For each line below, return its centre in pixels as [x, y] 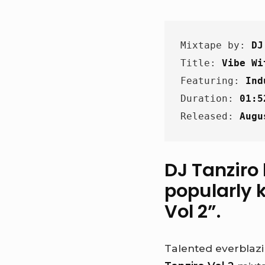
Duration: [210, 98]
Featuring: [213, 81]
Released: [210, 116]
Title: [201, 63]
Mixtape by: [216, 45]
